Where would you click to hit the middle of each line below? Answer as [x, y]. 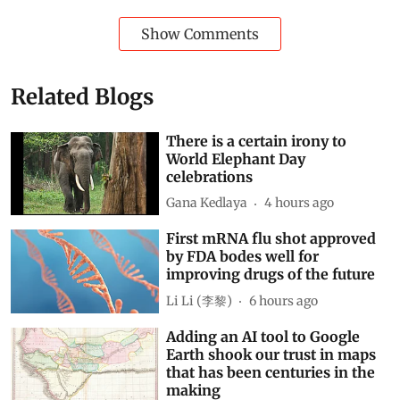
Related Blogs [82, 96]
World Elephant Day [236, 158]
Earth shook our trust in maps [271, 354]
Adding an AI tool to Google [263, 336]
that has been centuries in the [271, 372]
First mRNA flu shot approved [271, 239]
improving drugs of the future [271, 275]
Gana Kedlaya [207, 203]
